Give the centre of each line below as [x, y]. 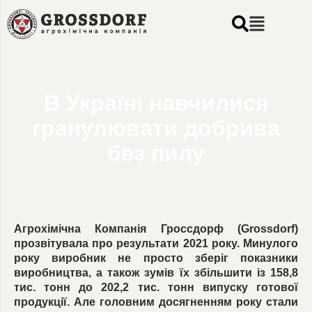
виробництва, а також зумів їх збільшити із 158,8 [156, 273]
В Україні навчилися [156, 103]
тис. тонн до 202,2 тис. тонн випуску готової [156, 287]
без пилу [156, 153]
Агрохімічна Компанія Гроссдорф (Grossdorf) [156, 229]
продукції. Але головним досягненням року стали [156, 302]
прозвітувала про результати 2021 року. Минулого [156, 243]
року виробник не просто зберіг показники [156, 258]
